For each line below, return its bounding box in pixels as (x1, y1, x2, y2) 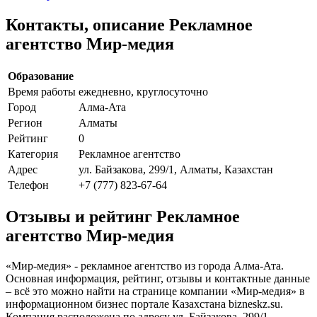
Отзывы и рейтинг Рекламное (6, 207, 240, 226)
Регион (8, 116, 42, 129)
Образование (8, 69, 74, 82)
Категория (8, 147, 58, 160)
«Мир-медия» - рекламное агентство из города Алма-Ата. (6, 260, 284, 272)
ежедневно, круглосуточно (79, 85, 208, 98)
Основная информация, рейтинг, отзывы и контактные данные (6, 272, 310, 285)
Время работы (8, 85, 76, 98)
